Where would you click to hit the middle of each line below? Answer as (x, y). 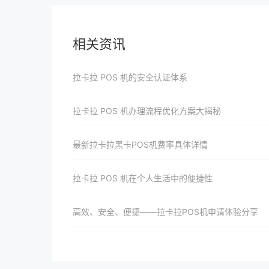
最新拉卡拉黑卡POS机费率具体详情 (140, 144)
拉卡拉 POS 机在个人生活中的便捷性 (143, 178)
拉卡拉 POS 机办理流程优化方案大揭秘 (147, 111)
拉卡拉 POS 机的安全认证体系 (130, 77)
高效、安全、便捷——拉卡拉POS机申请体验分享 (165, 212)
